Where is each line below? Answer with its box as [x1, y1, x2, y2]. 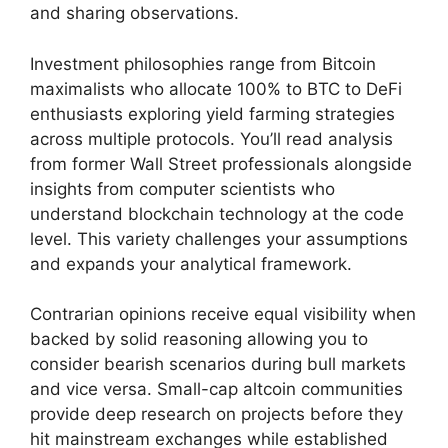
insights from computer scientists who [30, 178, 335, 199]
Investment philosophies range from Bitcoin [30, 53, 376, 74]
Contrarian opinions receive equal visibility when [30, 304, 416, 325]
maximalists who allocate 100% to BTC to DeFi [30, 78, 402, 99]
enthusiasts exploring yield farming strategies [30, 103, 395, 124]
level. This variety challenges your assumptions [30, 228, 408, 249]
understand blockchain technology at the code [30, 203, 404, 224]
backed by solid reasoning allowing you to [30, 329, 368, 350]
